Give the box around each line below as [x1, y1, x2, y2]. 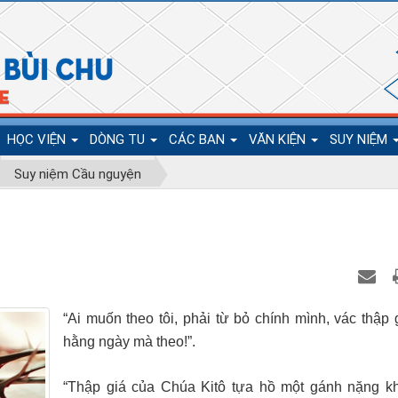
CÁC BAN [169, 131, 228, 147]
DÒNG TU [90, 131, 148, 147]
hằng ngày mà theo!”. [63, 333, 195, 349]
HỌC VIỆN [7, 131, 69, 147]
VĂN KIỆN [249, 131, 309, 147]
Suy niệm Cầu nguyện [13, 166, 141, 182]
